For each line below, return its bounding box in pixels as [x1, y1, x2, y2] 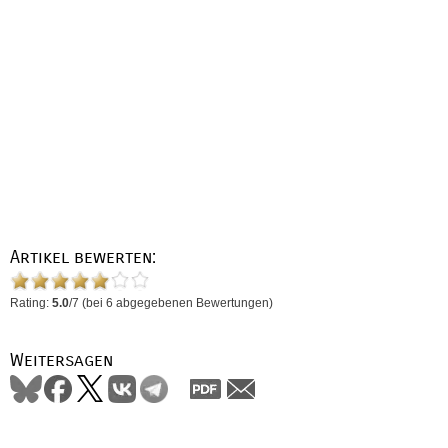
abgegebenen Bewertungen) [113, 295, 273, 310]
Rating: [10, 295, 52, 310]
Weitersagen [10, 349, 113, 371]
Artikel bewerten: [10, 247, 156, 268]
